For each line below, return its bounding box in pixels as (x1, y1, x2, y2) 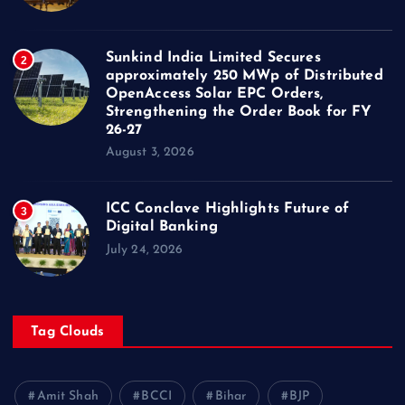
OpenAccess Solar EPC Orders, (105, 86, 324, 101)
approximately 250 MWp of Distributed (105, 68, 383, 83)
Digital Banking (105, 220, 218, 235)
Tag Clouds (31, 325, 105, 339)
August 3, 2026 (105, 146, 194, 160)
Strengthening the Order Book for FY (105, 104, 372, 119)
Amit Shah (36, 389, 99, 403)
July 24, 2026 (105, 242, 184, 257)
